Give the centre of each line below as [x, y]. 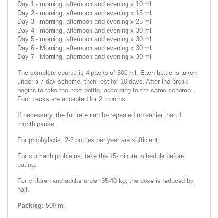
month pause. [37, 124]
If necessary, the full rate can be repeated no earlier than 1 [100, 115]
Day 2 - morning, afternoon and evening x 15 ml [84, 13]
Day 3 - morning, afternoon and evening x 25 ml [84, 21]
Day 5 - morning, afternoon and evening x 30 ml [84, 39]
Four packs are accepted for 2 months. [72, 99]
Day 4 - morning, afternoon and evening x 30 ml [84, 30]
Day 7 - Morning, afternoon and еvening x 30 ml [84, 56]
